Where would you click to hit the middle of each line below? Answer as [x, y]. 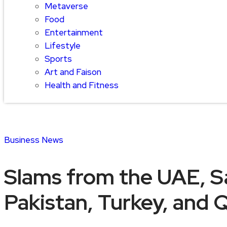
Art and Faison [73, 72]
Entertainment [74, 32]
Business [23, 140]
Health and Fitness [82, 85]
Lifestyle [63, 46]
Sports [58, 59]
